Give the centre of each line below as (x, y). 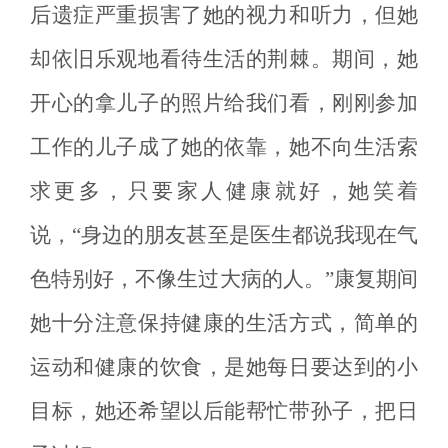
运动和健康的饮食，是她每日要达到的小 (224, 367)
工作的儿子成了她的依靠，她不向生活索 (224, 147)
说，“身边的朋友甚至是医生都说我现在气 (224, 235)
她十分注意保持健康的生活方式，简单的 (224, 323)
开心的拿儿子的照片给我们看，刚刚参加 (224, 103)
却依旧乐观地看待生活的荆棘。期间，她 (224, 59)
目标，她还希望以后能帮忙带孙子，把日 (224, 411)
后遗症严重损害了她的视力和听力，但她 (224, 15)
